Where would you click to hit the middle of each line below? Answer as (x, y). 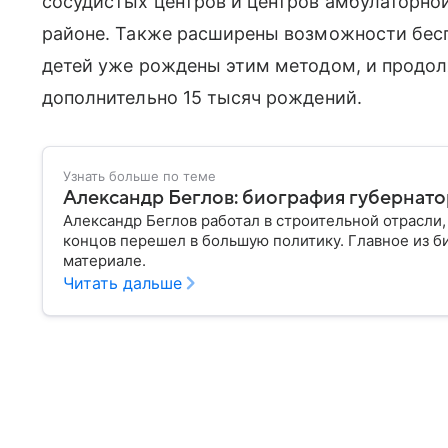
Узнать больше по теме (139, 176)
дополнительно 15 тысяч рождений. (202, 97)
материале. (104, 260)
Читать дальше (122, 283)
